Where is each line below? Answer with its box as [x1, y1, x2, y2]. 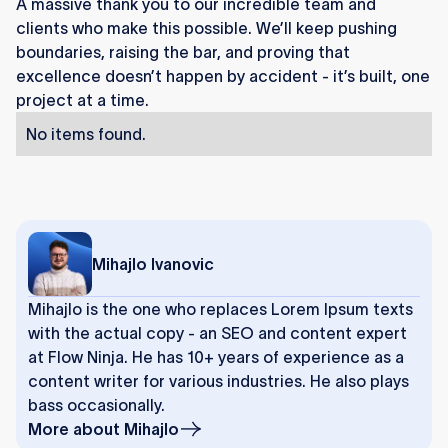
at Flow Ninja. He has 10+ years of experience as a [28, 348, 404, 367]
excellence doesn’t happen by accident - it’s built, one [16, 67, 430, 86]
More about [28, 420, 124, 439]
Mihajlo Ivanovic [92, 255, 214, 274]
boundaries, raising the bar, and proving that [16, 43, 350, 62]
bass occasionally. [28, 396, 165, 415]
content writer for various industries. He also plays [28, 372, 409, 391]
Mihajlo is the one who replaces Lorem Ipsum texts [28, 300, 413, 319]
